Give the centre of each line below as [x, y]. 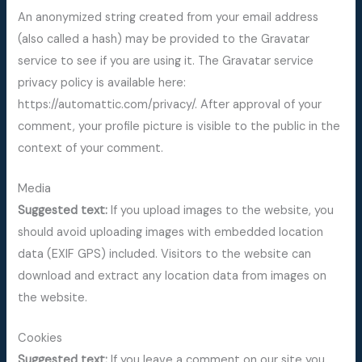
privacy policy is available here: [102, 82]
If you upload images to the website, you [223, 210]
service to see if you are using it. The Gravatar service [166, 61]
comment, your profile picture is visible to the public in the [179, 126]
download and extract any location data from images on [173, 276]
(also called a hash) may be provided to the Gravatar [164, 39]
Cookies [40, 339]
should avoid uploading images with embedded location [171, 232]
